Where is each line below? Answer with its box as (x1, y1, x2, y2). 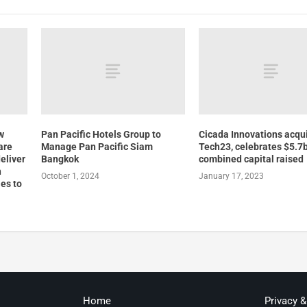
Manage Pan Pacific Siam (40, 140, 153, 152)
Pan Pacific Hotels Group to (40, 128, 161, 140)
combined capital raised (199, 153, 304, 164)
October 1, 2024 (40, 171, 99, 181)
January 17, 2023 (199, 171, 265, 181)
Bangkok (40, 153, 79, 164)
